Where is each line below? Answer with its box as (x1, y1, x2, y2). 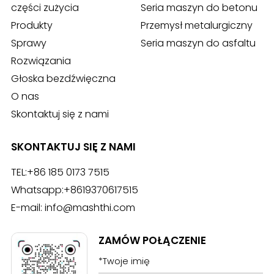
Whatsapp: (10, 182, 64, 197)
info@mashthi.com (44, 200, 135, 215)
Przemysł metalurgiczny (141, 18, 253, 32)
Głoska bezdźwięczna (10, 71, 116, 86)
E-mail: (10, 200, 45, 215)
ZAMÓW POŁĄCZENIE (98, 232, 207, 248)
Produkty (10, 18, 53, 32)
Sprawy (10, 35, 46, 50)
